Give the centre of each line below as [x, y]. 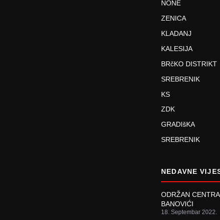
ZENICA [174, 18]
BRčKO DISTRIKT [189, 64]
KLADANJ [177, 33]
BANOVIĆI [178, 204]
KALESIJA [177, 48]
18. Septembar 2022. [189, 212]
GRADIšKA [178, 124]
